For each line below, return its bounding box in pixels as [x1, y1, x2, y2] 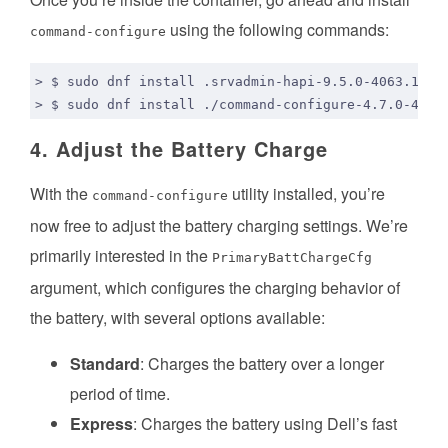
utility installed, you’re [228, 182, 385, 206]
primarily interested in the [30, 244, 212, 268]
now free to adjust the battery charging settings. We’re [30, 214, 408, 238]
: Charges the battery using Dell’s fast [133, 412, 397, 436]
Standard [70, 352, 140, 376]
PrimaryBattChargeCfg [212, 250, 372, 266]
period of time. [70, 382, 170, 406]
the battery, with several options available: [30, 306, 325, 330]
